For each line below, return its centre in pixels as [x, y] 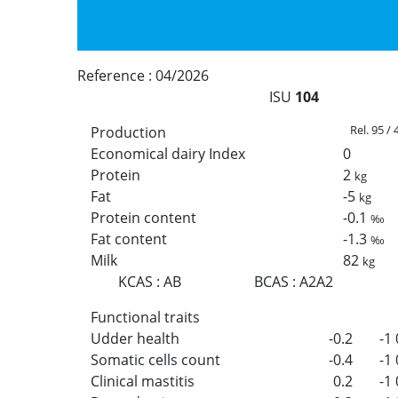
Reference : [116, 75]
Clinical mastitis [143, 381]
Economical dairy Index [168, 153]
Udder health [135, 338]
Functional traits [145, 317]
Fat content [129, 239]
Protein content [143, 217]
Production [128, 132]
